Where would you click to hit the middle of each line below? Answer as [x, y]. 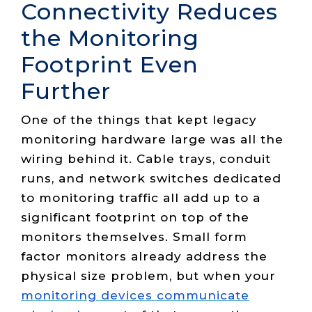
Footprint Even [110, 64]
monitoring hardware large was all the [152, 140]
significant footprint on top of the [135, 218]
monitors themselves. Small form [134, 237]
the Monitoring [110, 38]
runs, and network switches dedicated [151, 179]
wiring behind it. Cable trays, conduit [146, 159]
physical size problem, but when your [148, 276]
